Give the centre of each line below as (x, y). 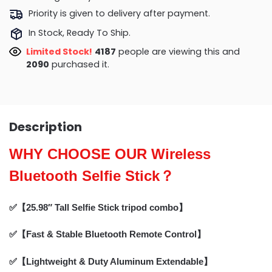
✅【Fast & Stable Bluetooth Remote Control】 (107, 234)
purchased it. (78, 65)
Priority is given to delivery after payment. (119, 14)
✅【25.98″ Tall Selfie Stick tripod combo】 (98, 207)
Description (46, 127)
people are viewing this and (178, 52)
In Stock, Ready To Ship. (79, 32)
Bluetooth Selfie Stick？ (92, 176)
